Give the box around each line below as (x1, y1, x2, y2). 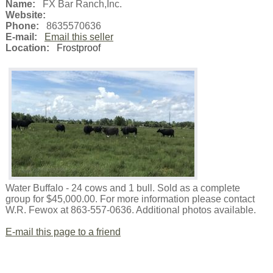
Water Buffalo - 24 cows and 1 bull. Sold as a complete (5, 182, 240, 193)
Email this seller (44, 31, 113, 42)
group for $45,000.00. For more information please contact (5, 193, 255, 204)
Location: (5, 42, 49, 53)
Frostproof (56, 42, 101, 53)
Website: (5, 9, 46, 20)
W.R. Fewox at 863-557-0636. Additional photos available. (5, 204, 256, 215)
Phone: (5, 20, 39, 31)
